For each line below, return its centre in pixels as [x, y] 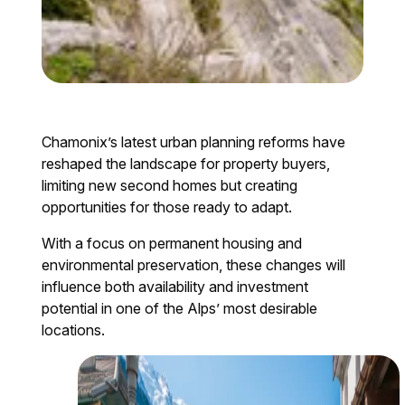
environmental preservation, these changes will [194, 265]
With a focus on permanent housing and [172, 244]
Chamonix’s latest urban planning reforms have [194, 142]
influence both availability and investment [175, 287]
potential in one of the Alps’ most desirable [180, 309]
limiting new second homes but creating [170, 186]
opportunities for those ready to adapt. [167, 207]
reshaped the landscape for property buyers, [186, 164]
